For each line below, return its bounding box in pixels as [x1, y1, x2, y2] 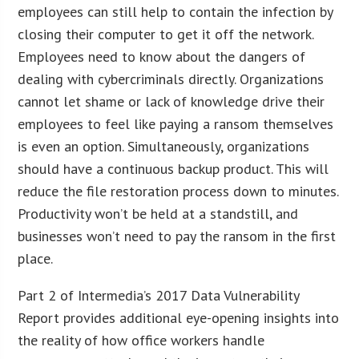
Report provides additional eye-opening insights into [18, 308, 340, 327]
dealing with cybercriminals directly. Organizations [18, 69, 325, 88]
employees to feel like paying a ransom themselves [18, 114, 334, 133]
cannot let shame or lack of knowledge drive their [18, 91, 325, 111]
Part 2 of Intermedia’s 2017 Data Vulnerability [18, 285, 300, 305]
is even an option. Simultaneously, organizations [18, 136, 310, 155]
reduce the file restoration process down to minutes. [18, 181, 339, 200]
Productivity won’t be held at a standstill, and [18, 204, 299, 223]
